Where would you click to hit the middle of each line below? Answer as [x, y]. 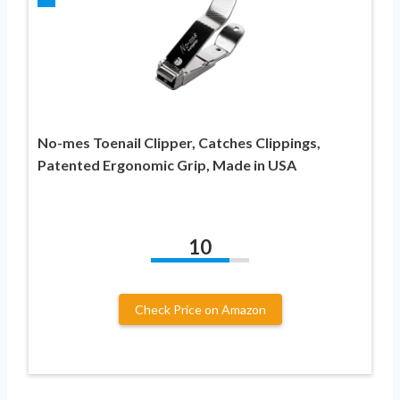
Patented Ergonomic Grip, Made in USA [167, 165]
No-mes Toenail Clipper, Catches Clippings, [179, 143]
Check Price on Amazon [200, 310]
